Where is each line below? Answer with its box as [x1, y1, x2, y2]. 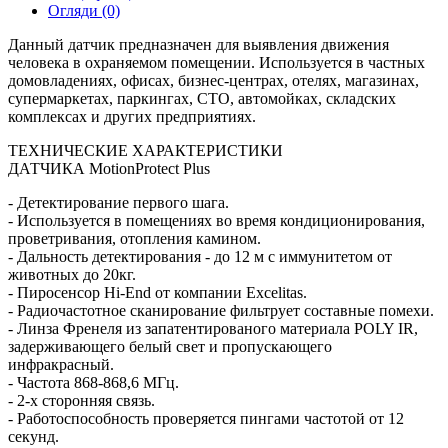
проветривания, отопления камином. [8, 230, 265, 247]
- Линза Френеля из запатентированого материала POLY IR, [8, 320, 418, 337]
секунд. [8, 428, 63, 445]
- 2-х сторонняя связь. [8, 392, 159, 409]
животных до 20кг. [8, 266, 140, 283]
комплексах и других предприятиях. [8, 108, 256, 125]
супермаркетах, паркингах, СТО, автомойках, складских [8, 90, 396, 107]
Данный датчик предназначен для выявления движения [8, 36, 389, 53]
